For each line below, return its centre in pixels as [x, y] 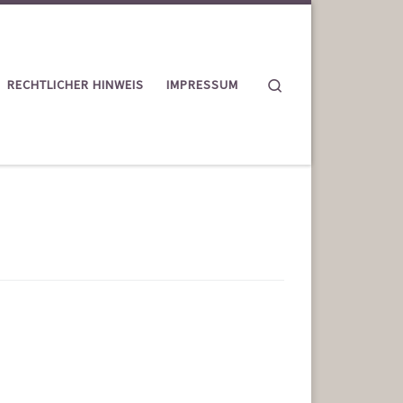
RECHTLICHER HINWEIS [76, 84]
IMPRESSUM [202, 84]
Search [303, 83]
